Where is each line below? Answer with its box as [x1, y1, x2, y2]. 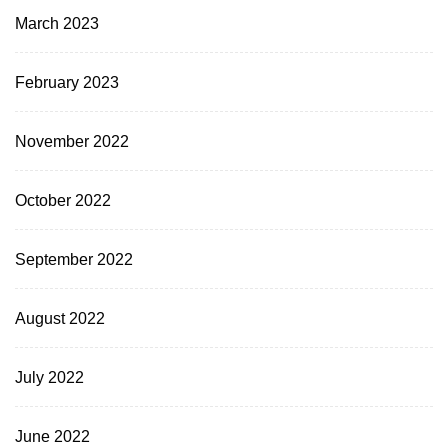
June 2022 [15, 426, 90, 445]
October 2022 [15, 190, 111, 209]
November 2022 [15, 131, 129, 150]
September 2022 [15, 249, 133, 268]
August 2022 [15, 308, 105, 327]
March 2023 [15, 13, 99, 32]
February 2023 [15, 72, 119, 91]
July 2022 [15, 367, 84, 386]
